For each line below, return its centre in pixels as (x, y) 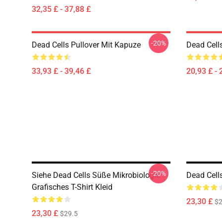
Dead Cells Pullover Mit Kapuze (86, 45)
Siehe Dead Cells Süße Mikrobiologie (96, 175)
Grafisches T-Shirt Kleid (72, 187)
